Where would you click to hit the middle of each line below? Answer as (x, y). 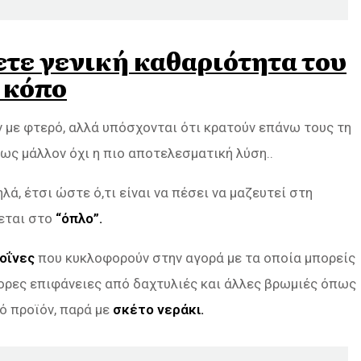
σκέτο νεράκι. (158, 309)
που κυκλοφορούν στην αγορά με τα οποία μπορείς (195, 257)
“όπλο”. (79, 218)
